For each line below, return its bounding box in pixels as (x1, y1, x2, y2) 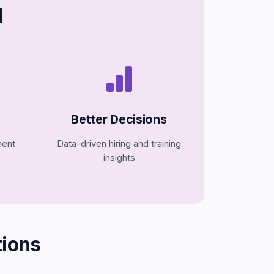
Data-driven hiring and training (57, 138, 181, 149)
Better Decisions (71, 112, 167, 127)
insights (103, 152, 135, 163)
